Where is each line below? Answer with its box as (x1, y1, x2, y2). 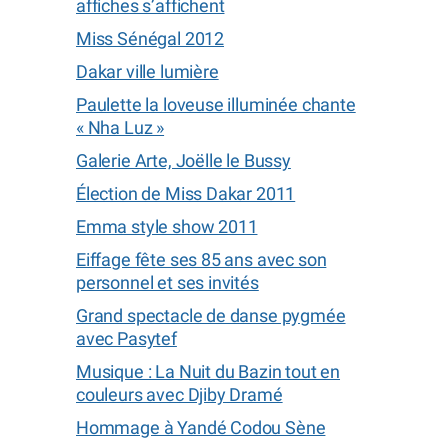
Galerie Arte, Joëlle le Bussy (76, 150, 291, 171)
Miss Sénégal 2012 (76, 28, 225, 49)
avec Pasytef (76, 328, 177, 349)
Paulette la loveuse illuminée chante (76, 94, 356, 115)
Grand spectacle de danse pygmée (76, 305, 346, 326)
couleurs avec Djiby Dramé (76, 384, 283, 405)
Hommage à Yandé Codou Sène (76, 417, 326, 438)
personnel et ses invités (76, 272, 259, 293)
